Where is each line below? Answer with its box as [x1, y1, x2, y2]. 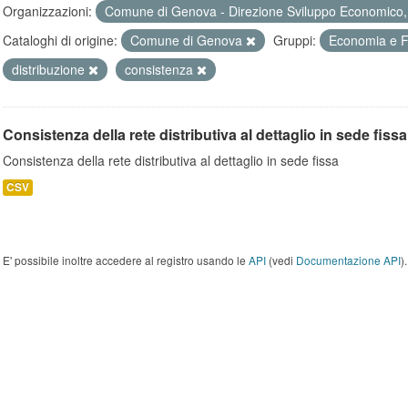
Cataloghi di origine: [3, 31, 117, 49]
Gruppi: [273, 31, 316, 49]
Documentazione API [296, 252, 401, 268]
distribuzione [12, 60, 88, 78]
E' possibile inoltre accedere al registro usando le [3, 252, 249, 268]
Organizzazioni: [3, 2, 92, 20]
